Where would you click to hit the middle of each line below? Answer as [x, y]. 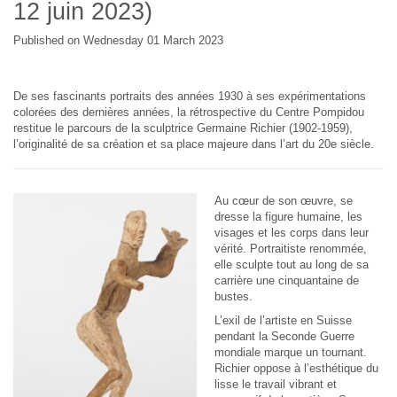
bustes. [233, 296]
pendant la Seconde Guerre [284, 336]
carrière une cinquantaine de [286, 280]
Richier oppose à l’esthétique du [296, 368]
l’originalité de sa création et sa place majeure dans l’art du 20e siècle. [194, 144]
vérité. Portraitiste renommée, [290, 249]
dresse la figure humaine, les [288, 217]
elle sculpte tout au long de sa [291, 265]
